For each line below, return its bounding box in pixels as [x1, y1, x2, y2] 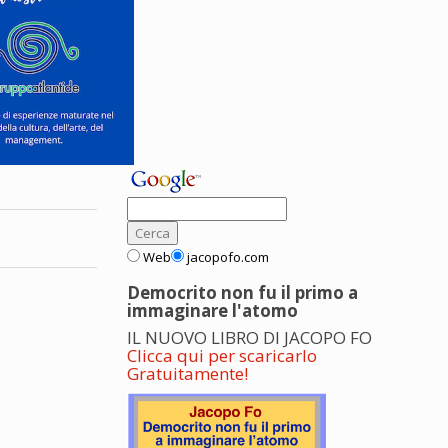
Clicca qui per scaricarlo [127, 344, 317, 367]
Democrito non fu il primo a [127, 281, 358, 304]
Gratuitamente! [127, 362, 248, 385]
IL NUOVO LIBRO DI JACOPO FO [127, 326, 372, 349]
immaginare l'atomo [127, 299, 298, 322]
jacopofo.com [187, 248, 269, 266]
